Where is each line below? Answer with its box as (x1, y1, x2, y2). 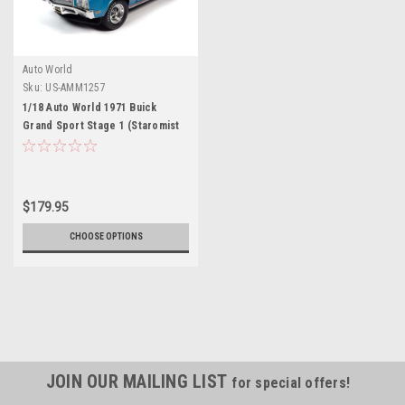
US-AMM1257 (45, 80, 106, 94)
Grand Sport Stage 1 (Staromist (23, 118, 180, 132)
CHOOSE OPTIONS (69, 231, 143, 241)
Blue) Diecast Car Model (23, 137, 144, 150)
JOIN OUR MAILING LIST (45, 370, 232, 392)
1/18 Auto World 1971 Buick (23, 100, 157, 114)
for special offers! (231, 373, 351, 391)
